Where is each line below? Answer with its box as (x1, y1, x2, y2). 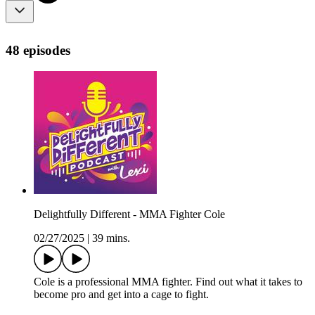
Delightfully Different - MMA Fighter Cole (34, 208, 225, 221)
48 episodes (6, 42, 70, 58)
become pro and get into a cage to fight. (34, 288, 209, 301)
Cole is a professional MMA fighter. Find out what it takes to (34, 276, 302, 288)
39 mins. (92, 232, 130, 245)
